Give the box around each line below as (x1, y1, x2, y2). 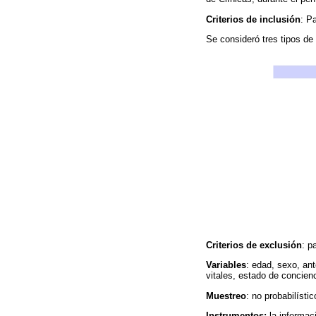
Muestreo (206, 290, 246, 301)
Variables (206, 260, 246, 271)
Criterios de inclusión (206, 13, 300, 25)
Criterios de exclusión (206, 240, 302, 251)
